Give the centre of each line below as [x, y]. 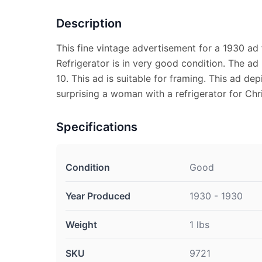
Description [89, 23]
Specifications [97, 127]
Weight [81, 225]
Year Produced [98, 196]
